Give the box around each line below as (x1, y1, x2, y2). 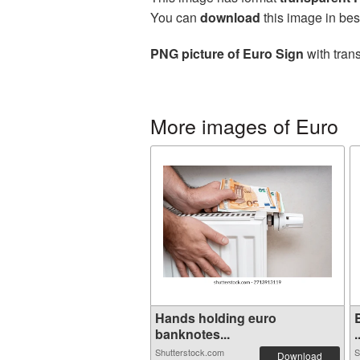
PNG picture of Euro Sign (150, 44, 304, 63)
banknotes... (155, 325, 230, 343)
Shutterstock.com (155, 346, 224, 358)
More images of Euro (150, 111, 338, 140)
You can (150, 8, 200, 27)
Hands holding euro (155, 309, 276, 327)
